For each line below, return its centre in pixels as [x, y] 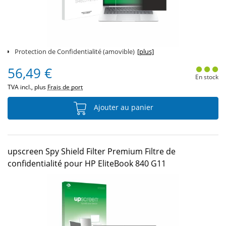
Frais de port [65, 87]
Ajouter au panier [123, 107]
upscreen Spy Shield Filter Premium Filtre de [92, 151]
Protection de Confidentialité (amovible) [75, 51]
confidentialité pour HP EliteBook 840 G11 [87, 163]
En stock [207, 77]
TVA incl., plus [27, 87]
